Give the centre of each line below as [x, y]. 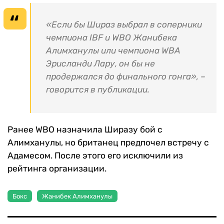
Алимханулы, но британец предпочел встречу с [108, 143]
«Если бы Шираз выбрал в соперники [124, 25]
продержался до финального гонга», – [126, 77]
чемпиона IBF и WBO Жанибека [111, 38]
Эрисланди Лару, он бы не [100, 64]
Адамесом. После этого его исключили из [95, 156]
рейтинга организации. [57, 169]
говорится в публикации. [98, 90]
